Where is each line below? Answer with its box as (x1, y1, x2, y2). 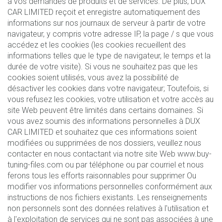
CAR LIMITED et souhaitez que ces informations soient (7, 127, 197, 137)
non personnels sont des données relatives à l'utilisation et (7, 203, 209, 213)
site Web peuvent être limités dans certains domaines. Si (7, 105, 203, 115)
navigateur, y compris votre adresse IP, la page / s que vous (7, 29, 214, 39)
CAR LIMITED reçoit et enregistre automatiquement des (7, 7, 200, 17)
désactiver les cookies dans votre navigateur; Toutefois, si (7, 83, 209, 93)
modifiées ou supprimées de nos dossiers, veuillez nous (7, 138, 201, 148)
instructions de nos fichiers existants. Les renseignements (7, 192, 207, 202)
